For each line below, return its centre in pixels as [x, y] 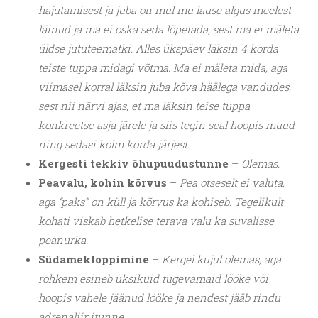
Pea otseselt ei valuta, [231, 183]
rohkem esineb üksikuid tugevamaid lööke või [153, 279]
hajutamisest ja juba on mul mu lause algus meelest [165, 10]
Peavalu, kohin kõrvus [103, 183]
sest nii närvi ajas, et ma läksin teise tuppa [144, 106]
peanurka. [65, 240]
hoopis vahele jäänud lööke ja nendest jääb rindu [159, 298]
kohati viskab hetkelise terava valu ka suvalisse [156, 221]
